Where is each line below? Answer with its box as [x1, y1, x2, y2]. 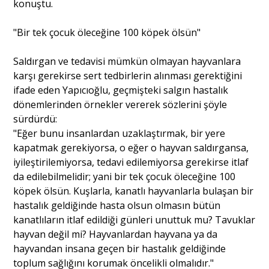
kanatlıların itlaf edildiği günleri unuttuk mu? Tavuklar [13, 213, 256, 226]
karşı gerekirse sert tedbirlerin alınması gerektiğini [13, 68, 243, 82]
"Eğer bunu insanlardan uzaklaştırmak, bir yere [13, 126, 226, 140]
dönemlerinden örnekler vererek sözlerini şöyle [13, 97, 228, 111]
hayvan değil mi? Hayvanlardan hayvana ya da [13, 227, 218, 241]
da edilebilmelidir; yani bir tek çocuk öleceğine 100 [13, 169, 236, 183]
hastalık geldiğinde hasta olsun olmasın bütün [13, 198, 221, 212]
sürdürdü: [13, 112, 58, 125]
